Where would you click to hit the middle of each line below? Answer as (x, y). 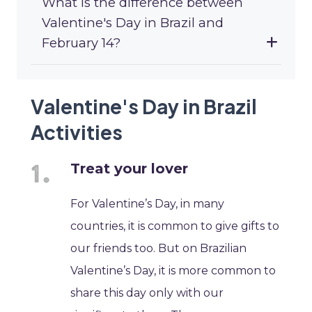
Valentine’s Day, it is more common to (173, 271)
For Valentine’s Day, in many (148, 204)
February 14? (81, 43)
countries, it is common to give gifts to (175, 226)
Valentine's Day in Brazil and (133, 23)
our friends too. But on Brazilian (159, 249)
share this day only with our (147, 293)
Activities (77, 132)
